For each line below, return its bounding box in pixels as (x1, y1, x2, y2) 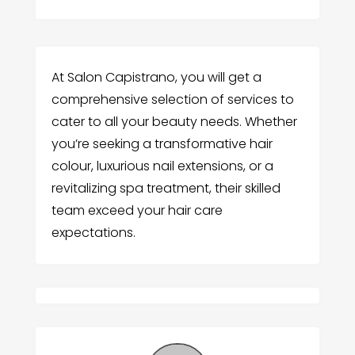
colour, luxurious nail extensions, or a (51, 156, 273, 175)
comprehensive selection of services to (51, 90, 294, 109)
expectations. (51, 223, 136, 242)
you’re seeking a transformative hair (51, 134, 273, 153)
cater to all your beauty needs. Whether (51, 112, 297, 131)
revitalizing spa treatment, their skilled (51, 178, 281, 197)
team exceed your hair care (51, 200, 223, 219)
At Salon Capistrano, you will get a (51, 67, 261, 86)
